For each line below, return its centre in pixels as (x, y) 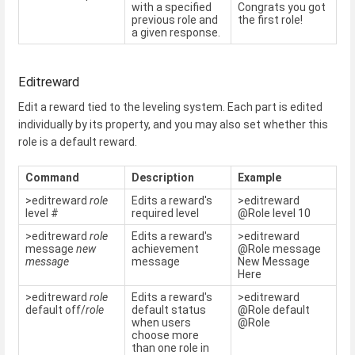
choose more (165, 335)
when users (161, 322)
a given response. (176, 32)
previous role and (175, 19)
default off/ (55, 309)
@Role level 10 (274, 213)
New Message (274, 261)
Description (163, 177)
